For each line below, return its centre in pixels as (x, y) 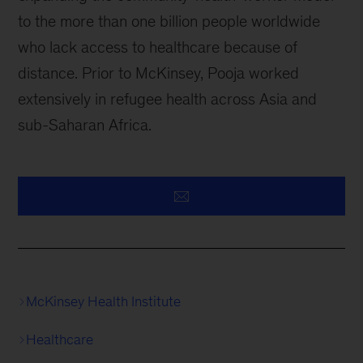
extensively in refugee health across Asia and (168, 99)
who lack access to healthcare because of (158, 47)
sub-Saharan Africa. (85, 125)
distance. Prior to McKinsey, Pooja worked (159, 73)
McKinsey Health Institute (104, 302)
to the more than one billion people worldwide (169, 21)
